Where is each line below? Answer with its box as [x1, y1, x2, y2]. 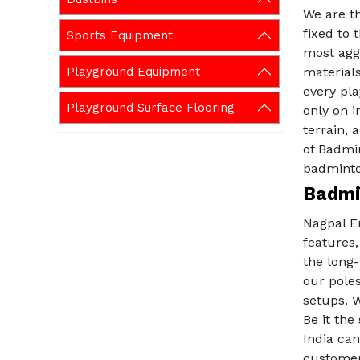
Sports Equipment [67, 27, 173, 43]
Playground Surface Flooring [67, 100, 235, 115]
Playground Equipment [67, 63, 200, 79]
